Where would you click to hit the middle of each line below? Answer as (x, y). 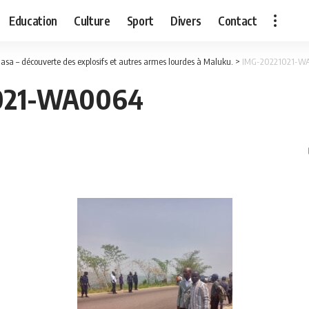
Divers (186, 20)
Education (33, 20)
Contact (238, 20)
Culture (92, 20)
